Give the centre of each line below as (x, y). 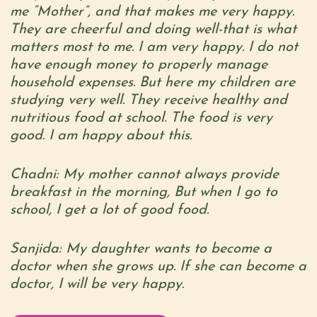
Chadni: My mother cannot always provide (144, 174)
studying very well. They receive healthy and (148, 100)
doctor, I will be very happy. (97, 284)
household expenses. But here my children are (152, 82)
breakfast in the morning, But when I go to (143, 192)
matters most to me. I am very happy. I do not (154, 47)
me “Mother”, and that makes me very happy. (152, 12)
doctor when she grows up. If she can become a (158, 266)
